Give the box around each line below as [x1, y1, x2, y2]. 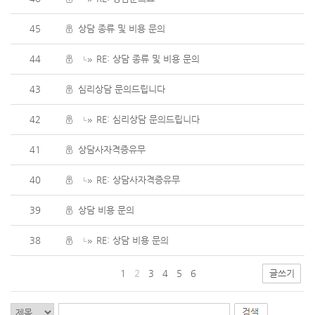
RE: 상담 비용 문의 [96, 235, 169, 245]
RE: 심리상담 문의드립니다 [96, 114, 200, 124]
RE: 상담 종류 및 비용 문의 [96, 53, 200, 64]
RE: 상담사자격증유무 [96, 174, 180, 185]
